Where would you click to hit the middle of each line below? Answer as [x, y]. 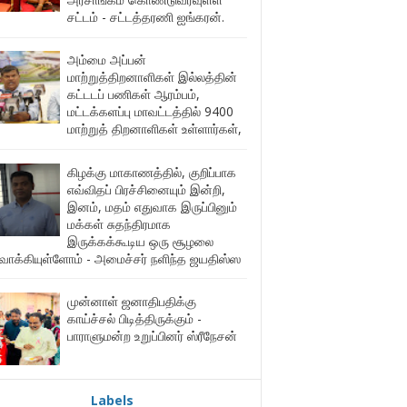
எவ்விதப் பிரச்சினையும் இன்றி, [146, 189]
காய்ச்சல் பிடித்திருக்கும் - [134, 318]
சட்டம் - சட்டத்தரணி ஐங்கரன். [145, 17]
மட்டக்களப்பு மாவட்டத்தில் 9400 [150, 112]
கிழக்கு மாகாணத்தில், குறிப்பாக [151, 172]
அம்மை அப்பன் [106, 60]
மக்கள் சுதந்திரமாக [119, 223]
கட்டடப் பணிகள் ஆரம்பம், [133, 94]
